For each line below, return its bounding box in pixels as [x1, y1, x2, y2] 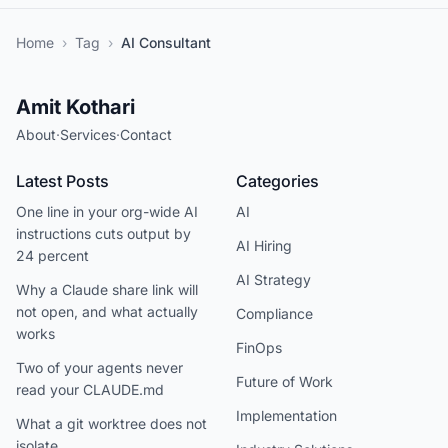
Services [60, 126, 116, 143]
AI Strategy [236, 271, 311, 288]
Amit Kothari [16, 95, 135, 119]
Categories [236, 171, 319, 191]
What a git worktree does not [16, 415, 207, 432]
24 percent [16, 247, 89, 264]
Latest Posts [16, 171, 109, 191]
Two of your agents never [16, 359, 183, 376]
